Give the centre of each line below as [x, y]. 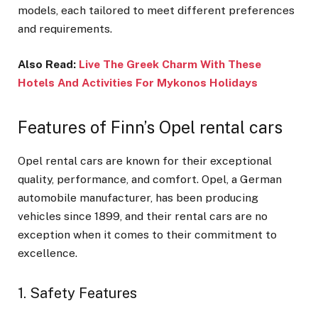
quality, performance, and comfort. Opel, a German [150, 180]
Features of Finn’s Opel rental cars [150, 127]
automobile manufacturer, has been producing [138, 198]
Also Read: [48, 64]
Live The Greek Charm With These [170, 64]
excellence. [49, 253]
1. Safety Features [77, 293]
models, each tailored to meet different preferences [156, 10]
